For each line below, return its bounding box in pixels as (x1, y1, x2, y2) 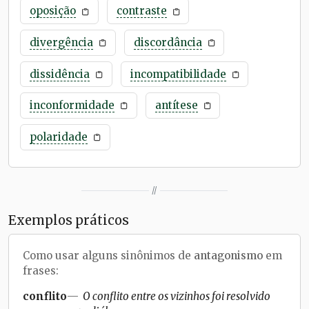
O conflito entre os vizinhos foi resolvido (83, 289, 270, 303)
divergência (29, 35, 93, 49)
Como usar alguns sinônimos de (23, 248, 194, 262)
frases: (23, 263, 59, 277)
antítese (154, 99, 198, 112)
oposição (29, 4, 76, 18)
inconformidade (29, 99, 114, 112)
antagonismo (194, 248, 263, 262)
